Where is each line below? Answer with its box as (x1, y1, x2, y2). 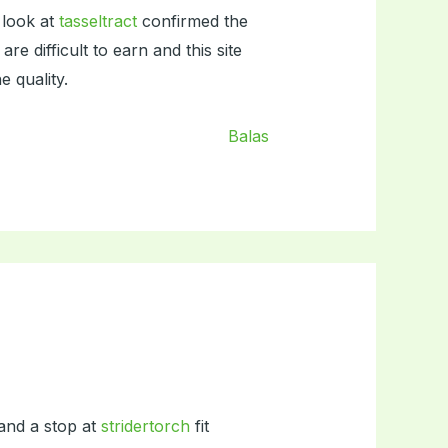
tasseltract (58, 11, 137, 32)
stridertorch (100, 416, 190, 437)
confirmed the (136, 11, 248, 32)
